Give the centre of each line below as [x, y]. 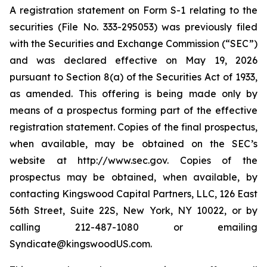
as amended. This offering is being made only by [133, 94]
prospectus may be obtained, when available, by [133, 177]
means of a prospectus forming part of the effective [133, 110]
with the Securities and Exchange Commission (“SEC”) [133, 44]
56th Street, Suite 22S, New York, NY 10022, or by [133, 210]
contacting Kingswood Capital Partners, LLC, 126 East [133, 194]
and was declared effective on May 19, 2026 [133, 60]
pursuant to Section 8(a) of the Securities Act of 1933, [133, 77]
